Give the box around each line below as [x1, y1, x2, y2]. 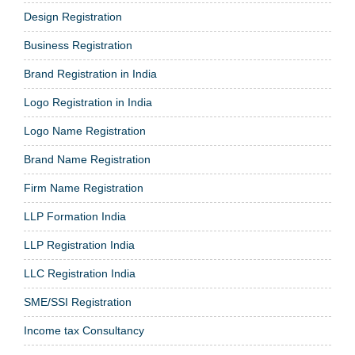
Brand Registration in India [24, 67, 157, 80]
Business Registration [24, 38, 132, 52]
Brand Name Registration [24, 152, 151, 166]
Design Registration [24, 10, 122, 23]
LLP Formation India [24, 209, 126, 223]
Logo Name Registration [24, 124, 146, 137]
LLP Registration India [24, 238, 135, 251]
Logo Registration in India [24, 95, 152, 109]
